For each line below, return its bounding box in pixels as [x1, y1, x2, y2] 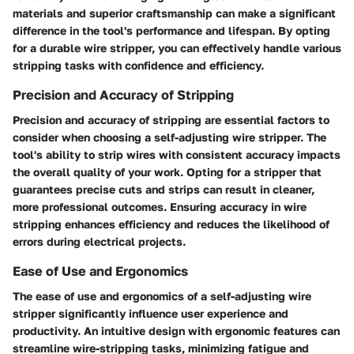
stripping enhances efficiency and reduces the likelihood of [13, 217, 330, 231]
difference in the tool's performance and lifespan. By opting [13, 23, 330, 37]
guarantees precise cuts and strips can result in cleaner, [13, 182, 314, 196]
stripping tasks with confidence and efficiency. [13, 58, 264, 72]
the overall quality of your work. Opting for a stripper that [13, 164, 322, 179]
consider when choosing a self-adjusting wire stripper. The [13, 130, 326, 144]
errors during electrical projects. [13, 234, 186, 248]
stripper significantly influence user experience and [13, 307, 288, 321]
